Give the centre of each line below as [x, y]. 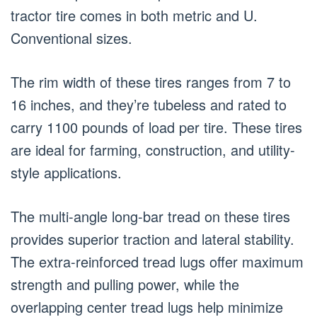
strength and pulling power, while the [125, 284]
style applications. [66, 172]
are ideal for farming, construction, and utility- [153, 150]
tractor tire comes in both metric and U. [134, 15]
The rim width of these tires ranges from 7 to [151, 82]
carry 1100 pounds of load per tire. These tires [156, 127]
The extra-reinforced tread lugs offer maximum [157, 261]
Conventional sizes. [71, 38]
